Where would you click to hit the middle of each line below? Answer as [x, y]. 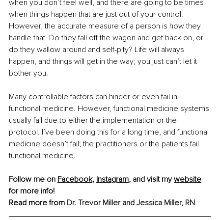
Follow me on [33, 179]
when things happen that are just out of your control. [97, 14]
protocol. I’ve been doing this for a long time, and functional [110, 132]
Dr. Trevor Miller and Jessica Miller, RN [131, 203]
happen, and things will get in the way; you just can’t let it [104, 62]
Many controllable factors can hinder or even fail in [94, 97]
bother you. [28, 73]
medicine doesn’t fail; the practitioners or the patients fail [105, 144]
